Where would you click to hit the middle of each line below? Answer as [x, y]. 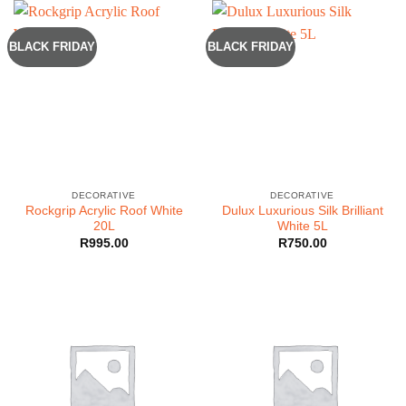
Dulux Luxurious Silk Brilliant [302, 211]
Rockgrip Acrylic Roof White [104, 211]
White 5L [302, 227]
